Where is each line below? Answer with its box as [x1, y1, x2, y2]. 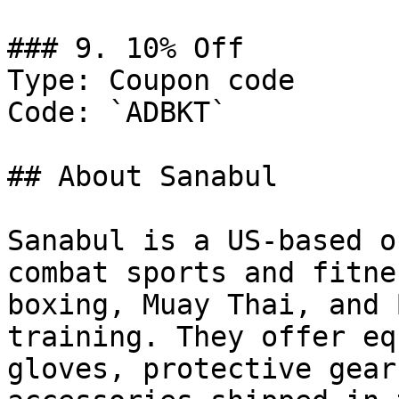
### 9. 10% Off [7, 32, 244, 64]
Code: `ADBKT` [7, 96, 227, 128]
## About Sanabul [7, 160, 278, 192]
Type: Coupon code [7, 64, 295, 96]
